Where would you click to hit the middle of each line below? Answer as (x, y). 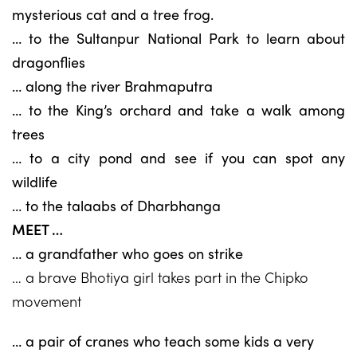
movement (47, 301)
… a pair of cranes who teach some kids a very (163, 341)
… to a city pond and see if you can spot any (178, 157)
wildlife (35, 181)
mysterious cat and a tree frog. (113, 14)
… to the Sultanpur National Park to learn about (178, 38)
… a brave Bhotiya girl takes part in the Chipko (160, 277)
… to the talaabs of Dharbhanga (116, 205)
